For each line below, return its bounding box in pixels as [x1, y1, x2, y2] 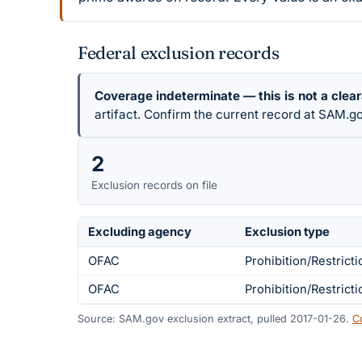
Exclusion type [245, 225, 330, 240]
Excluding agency [88, 225, 192, 240]
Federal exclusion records [78, 41, 280, 64]
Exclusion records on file [91, 178, 217, 192]
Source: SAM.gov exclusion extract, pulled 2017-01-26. [78, 312, 349, 325]
